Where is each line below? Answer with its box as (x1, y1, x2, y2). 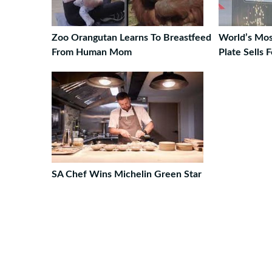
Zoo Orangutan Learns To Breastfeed (52, 33, 211, 42)
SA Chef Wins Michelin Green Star (52, 169, 202, 179)
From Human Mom (52, 47, 132, 57)
